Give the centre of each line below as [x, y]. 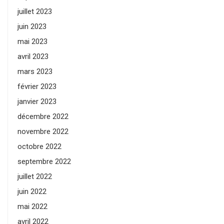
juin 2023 [32, 27]
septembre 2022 [44, 162]
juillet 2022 [35, 177]
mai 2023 [32, 42]
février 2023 [37, 87]
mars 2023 [35, 72]
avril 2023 [33, 57]
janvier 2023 [37, 102]
